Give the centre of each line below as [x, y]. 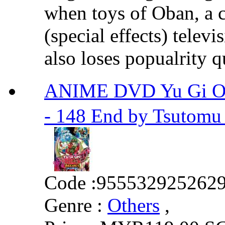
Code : [70, 182]
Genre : [73, 205]
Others [134, 205]
